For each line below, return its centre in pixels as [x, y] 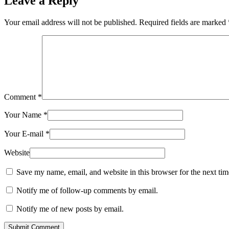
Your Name [24, 115]
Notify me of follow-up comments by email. [87, 191]
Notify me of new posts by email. [70, 209]
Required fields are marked [184, 22]
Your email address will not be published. [71, 22]
